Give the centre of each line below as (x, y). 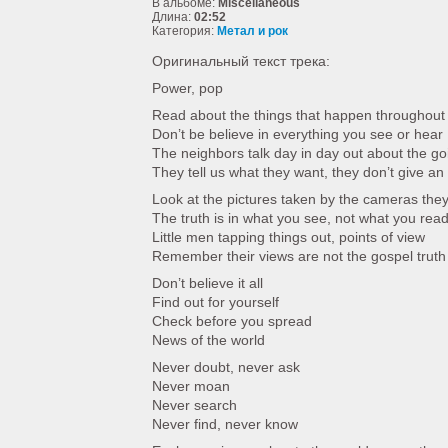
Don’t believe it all (207, 283)
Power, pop (187, 88)
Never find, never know (225, 424)
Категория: (184, 31)
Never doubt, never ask (226, 367)
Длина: (173, 17)
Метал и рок (252, 31)
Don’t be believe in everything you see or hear (297, 134)
